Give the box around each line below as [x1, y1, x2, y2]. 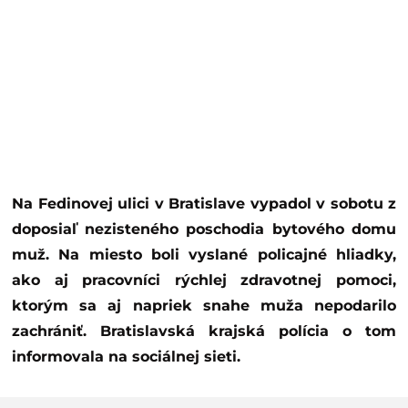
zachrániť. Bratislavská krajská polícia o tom [12, 321, 396, 340]
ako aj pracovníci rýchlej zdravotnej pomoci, [12, 270, 396, 289]
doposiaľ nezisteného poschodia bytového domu [12, 219, 396, 238]
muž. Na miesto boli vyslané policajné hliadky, [12, 245, 396, 263]
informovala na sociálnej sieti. [12, 347, 240, 365]
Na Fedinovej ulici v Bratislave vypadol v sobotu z [12, 194, 24, 212]
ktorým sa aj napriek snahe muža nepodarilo [12, 296, 396, 314]
